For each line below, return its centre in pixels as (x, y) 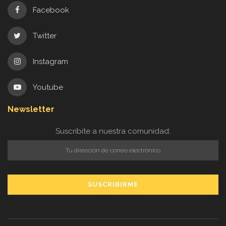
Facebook (51, 10)
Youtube (48, 88)
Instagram (50, 62)
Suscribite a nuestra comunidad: (113, 131)
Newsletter (31, 109)
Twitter (44, 36)
